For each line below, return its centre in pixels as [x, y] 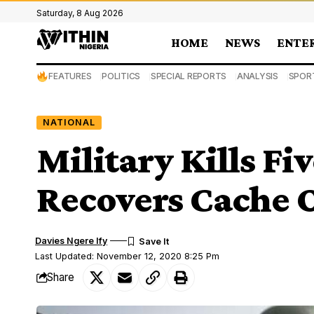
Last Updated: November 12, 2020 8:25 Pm [128, 256]
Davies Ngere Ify [71, 240]
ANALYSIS [257, 76]
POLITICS [121, 76]
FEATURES [70, 76]
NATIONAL [69, 122]
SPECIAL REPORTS [189, 76]
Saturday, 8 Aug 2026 [80, 13]
